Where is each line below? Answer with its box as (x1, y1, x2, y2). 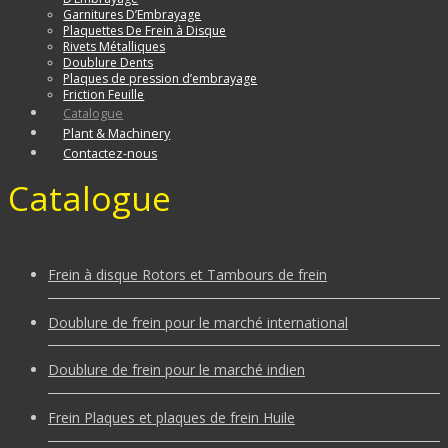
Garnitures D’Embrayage (63, 6, 202, 24)
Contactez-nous (63, 145, 158, 163)
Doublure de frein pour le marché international (48, 312, 348, 332)
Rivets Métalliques (63, 38, 166, 56)
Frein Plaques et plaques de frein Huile (48, 408, 295, 428)
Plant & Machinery (63, 125, 171, 143)
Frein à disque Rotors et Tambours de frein (48, 264, 327, 284)
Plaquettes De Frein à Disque (63, 22, 227, 40)
